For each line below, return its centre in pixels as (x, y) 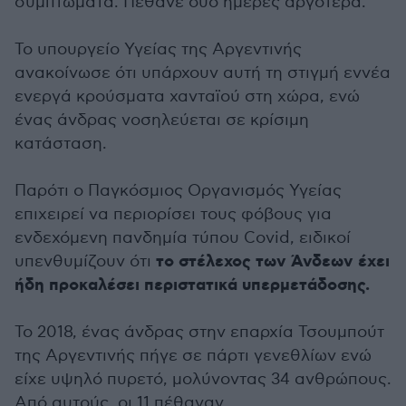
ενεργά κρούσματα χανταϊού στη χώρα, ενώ (187, 96)
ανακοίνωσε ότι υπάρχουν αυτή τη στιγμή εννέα (203, 72)
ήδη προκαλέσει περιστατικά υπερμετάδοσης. (192, 285)
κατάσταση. (61, 143)
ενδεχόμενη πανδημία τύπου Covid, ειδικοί (183, 237)
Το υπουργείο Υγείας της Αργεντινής (158, 49)
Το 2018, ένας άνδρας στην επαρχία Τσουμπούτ (199, 332)
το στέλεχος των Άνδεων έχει (273, 261)
